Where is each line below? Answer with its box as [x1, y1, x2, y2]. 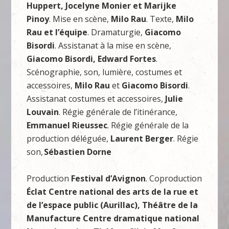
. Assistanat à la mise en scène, [55, 40, 172, 51]
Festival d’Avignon [69, 173, 146, 184]
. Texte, [146, 13, 174, 25]
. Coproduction [146, 173, 202, 184]
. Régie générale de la [107, 120, 189, 131]
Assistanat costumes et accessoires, [27, 93, 164, 104]
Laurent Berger [110, 133, 174, 144]
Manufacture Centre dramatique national [27, 213, 200, 224]
